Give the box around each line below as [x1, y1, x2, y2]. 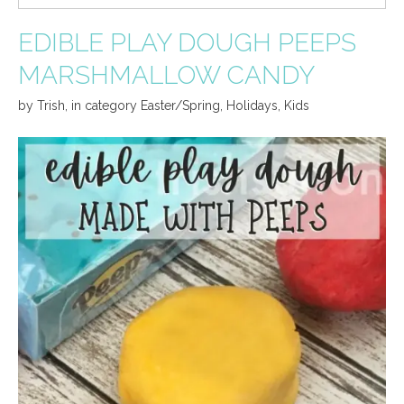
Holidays [226, 97, 278, 113]
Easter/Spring [141, 97, 220, 113]
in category [71, 97, 141, 113]
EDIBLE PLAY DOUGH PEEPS [18, 27, 356, 58]
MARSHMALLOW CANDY [18, 60, 315, 90]
